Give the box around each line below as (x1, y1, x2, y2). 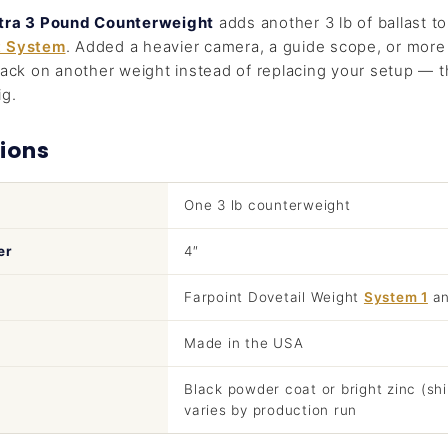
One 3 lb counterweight (184, 197, 351, 213)
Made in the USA (184, 335, 304, 351)
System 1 (363, 289, 428, 305)
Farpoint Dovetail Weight (184, 289, 364, 305)
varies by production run (184, 402, 358, 418)
